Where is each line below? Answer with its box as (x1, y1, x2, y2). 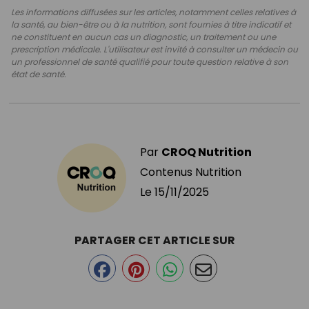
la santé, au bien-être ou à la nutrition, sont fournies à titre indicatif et (11, 19, 291, 30)
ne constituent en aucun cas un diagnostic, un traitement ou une (11, 31, 276, 43)
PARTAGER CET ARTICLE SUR (74, 232, 235, 248)
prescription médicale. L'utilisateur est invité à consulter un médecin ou (11, 43, 298, 55)
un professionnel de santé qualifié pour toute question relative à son (11, 56, 288, 68)
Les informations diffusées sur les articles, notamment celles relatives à (11, 6, 296, 18)
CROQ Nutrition (161, 144, 252, 160)
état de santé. (11, 68, 66, 80)
